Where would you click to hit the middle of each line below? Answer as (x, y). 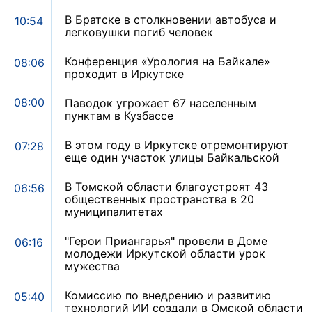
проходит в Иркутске (124, 74)
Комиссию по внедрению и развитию (168, 296)
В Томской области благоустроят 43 (166, 187)
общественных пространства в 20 (159, 200)
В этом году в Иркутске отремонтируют (177, 145)
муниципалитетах (114, 212)
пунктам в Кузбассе (119, 116)
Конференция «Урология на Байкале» (167, 62)
